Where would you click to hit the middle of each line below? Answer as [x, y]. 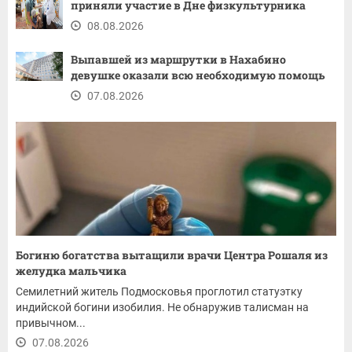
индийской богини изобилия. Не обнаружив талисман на [162, 308]
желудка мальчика [71, 271]
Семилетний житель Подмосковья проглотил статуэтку [159, 292]
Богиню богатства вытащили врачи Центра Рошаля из [172, 255]
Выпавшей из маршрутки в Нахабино [178, 60]
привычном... [51, 323]
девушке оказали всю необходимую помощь [198, 75]
